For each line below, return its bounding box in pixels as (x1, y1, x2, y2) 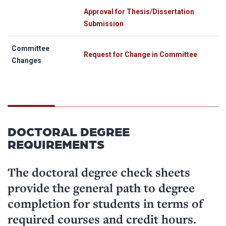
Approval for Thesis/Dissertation (84, 8, 194, 16)
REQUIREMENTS (8, 136, 104, 152)
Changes (12, 56, 41, 65)
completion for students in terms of (8, 195, 203, 212)
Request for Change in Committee (84, 50, 197, 59)
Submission (84, 20, 124, 28)
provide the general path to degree (8, 180, 195, 196)
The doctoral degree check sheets (8, 164, 190, 181)
